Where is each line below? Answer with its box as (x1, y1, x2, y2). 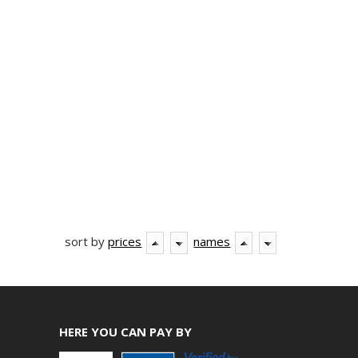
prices (108, 233, 142, 249)
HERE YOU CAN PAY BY (59, 323, 193, 340)
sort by (65, 233, 109, 249)
